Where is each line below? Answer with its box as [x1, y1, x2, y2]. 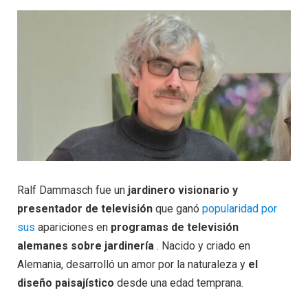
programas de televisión [111, 221, 239, 234]
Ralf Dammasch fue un [17, 184, 128, 197]
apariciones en [35, 221, 111, 234]
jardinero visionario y [128, 184, 238, 197]
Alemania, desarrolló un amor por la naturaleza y [17, 258, 248, 272]
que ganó [153, 202, 202, 216]
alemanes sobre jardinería [17, 239, 154, 253]
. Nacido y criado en [154, 239, 250, 253]
